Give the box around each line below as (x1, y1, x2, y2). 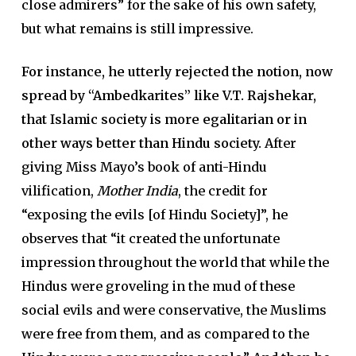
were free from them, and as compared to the (21, 326, 309, 342)
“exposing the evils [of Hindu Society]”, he (21, 207, 288, 222)
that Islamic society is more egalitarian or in (21, 111, 307, 127)
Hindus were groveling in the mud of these (21, 278, 295, 294)
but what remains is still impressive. (21, 21, 253, 37)
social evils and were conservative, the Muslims (21, 302, 327, 318)
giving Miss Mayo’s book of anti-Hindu (21, 159, 267, 175)
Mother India (96, 183, 178, 199)
